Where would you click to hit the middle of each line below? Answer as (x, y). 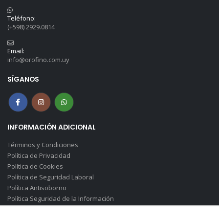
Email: (16, 51)
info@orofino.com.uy (38, 60)
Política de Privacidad (39, 156)
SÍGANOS (23, 79)
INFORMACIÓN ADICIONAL (51, 127)
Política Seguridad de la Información (60, 199)
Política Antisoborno (37, 188)
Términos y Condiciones (43, 145)
